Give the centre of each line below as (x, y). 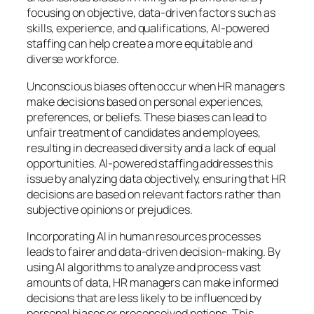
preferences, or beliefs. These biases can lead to (147, 117)
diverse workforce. (73, 59)
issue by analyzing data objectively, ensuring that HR (156, 178)
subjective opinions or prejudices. (110, 209)
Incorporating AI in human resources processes (144, 236)
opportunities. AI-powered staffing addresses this (150, 163)
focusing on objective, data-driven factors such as (151, 13)
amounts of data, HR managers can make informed (153, 282)
